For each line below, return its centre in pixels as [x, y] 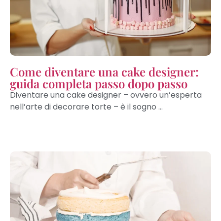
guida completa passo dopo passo [99, 83]
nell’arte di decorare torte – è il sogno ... [86, 107]
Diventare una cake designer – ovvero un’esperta [106, 95]
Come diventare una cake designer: [104, 71]
